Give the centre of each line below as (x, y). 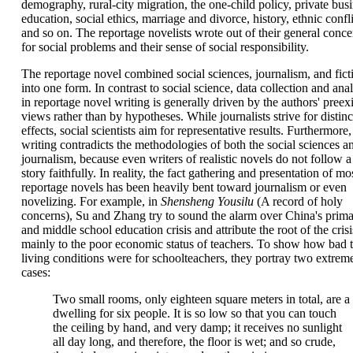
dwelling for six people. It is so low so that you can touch (194, 313)
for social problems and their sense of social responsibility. (165, 47)
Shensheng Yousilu (207, 201)
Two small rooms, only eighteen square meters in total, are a (201, 299)
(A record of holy (298, 201)
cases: (35, 272)
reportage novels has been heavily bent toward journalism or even (184, 187)
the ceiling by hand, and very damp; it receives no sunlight (197, 327)
